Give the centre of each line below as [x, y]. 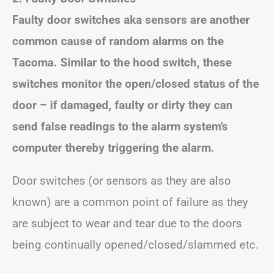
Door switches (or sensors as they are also [122, 181]
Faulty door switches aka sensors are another [131, 20]
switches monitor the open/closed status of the [136, 84]
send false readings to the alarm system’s [120, 126]
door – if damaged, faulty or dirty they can [122, 105]
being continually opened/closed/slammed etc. [135, 245]
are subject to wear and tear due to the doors [127, 223]
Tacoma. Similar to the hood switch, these [122, 62]
